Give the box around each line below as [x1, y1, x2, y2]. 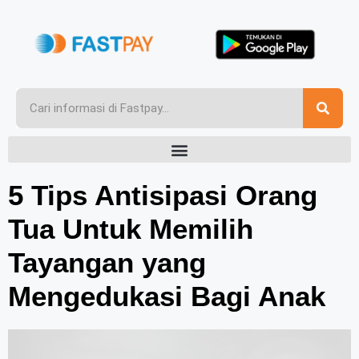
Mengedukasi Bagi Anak [8, 280, 325, 313]
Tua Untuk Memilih [8, 213, 253, 245]
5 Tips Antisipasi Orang [8, 179, 317, 212]
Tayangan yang [8, 247, 206, 279]
